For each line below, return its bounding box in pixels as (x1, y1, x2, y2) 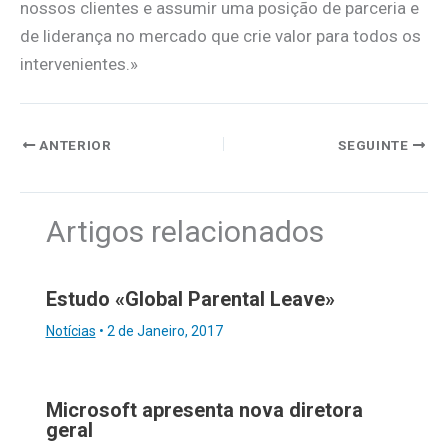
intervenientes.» (20, 53, 138, 74)
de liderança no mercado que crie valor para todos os (20, 25, 421, 46)
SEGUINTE (338, 136, 413, 153)
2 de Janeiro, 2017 (106, 322, 223, 339)
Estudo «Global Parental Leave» (45, 286, 335, 311)
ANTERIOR (35, 136, 112, 153)
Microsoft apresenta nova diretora (45, 397, 363, 422)
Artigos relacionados (45, 214, 324, 250)
